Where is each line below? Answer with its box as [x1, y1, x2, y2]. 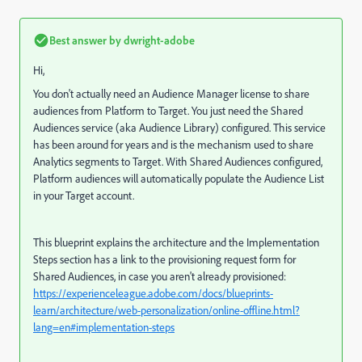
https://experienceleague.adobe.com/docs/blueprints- [33, 286, 273, 301]
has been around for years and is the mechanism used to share [33, 137, 314, 152]
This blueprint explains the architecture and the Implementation [33, 235, 319, 250]
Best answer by [49, 33, 121, 47]
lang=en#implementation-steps [33, 320, 175, 335]
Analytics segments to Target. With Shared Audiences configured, [33, 154, 322, 169]
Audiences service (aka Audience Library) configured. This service [33, 120, 326, 135]
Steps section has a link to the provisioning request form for [33, 252, 296, 267]
